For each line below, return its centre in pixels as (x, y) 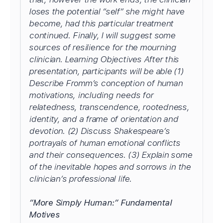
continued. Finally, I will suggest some (102, 35)
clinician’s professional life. (82, 179)
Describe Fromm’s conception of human (106, 83)
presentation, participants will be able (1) (106, 71)
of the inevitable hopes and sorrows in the (110, 167)
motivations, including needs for (91, 95)
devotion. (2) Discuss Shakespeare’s (99, 131)
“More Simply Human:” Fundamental (100, 203)
